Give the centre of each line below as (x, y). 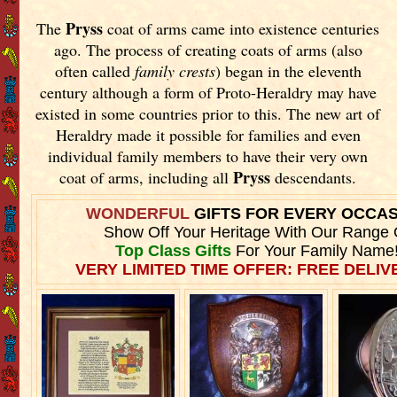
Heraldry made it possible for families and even (208, 134)
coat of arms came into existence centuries (241, 28)
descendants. (314, 177)
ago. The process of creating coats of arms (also (208, 49)
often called (94, 70)
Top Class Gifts (173, 250)
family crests (175, 70)
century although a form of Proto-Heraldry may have (208, 92)
